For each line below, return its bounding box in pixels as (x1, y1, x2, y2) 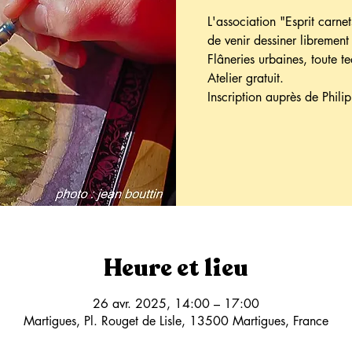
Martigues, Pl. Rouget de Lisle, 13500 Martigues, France (24, 312, 328, 329)
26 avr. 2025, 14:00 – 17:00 (93, 295, 259, 312)
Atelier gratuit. (207, 69, 284, 86)
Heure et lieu (104, 251, 248, 284)
